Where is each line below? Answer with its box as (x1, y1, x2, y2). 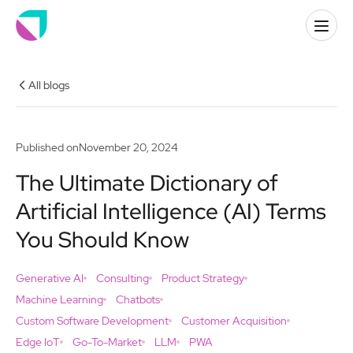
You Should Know (16, 225, 189, 255)
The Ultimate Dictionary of (16, 168, 278, 198)
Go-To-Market (72, 335, 142, 349)
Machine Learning (16, 292, 103, 307)
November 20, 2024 (79, 140, 178, 154)
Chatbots (116, 292, 160, 307)
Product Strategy (162, 271, 244, 285)
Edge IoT (16, 335, 60, 349)
